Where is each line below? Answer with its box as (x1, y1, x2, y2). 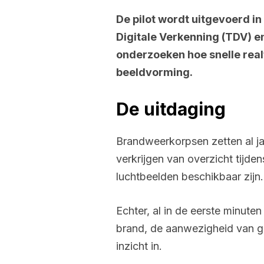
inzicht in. (116, 240, 162, 252)
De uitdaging (116, 98, 226, 120)
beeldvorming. (116, 66, 193, 78)
